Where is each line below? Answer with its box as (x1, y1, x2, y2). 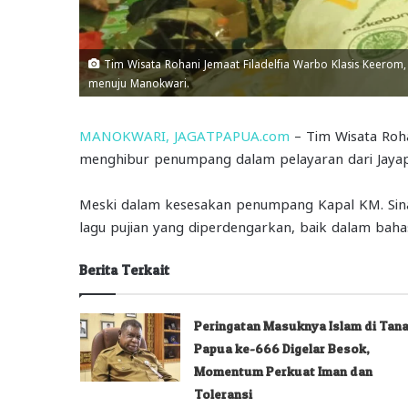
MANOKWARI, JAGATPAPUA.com (79, 126, 290, 143)
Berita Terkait (79, 260, 169, 279)
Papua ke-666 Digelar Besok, (193, 340, 370, 356)
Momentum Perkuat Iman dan (193, 362, 372, 379)
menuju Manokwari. (88, 76, 189, 88)
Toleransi (193, 385, 252, 402)
